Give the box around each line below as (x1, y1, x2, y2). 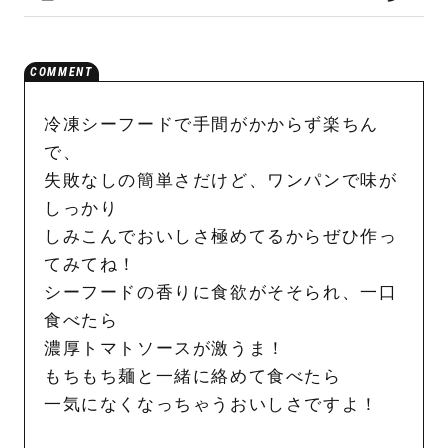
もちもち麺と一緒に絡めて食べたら (43, 366, 342, 386)
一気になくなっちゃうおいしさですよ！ (43, 394, 379, 414)
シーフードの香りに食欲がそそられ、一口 (43, 282, 398, 302)
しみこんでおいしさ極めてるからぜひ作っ (43, 226, 398, 246)
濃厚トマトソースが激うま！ (43, 338, 286, 358)
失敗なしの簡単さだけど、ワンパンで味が (43, 170, 398, 190)
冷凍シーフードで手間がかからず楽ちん (43, 114, 379, 134)
